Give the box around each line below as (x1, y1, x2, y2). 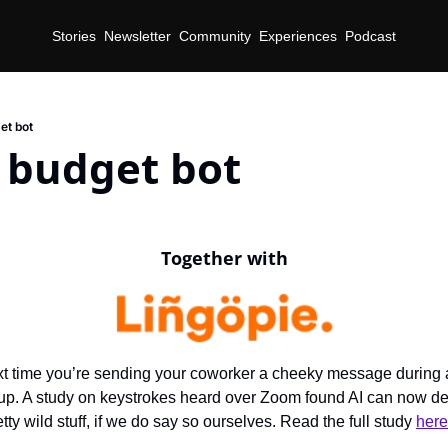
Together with (160, 246, 288, 270)
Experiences (259, 27, 337, 44)
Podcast (345, 27, 396, 44)
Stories (52, 27, 96, 44)
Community (179, 27, 251, 44)
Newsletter (104, 27, 171, 44)
